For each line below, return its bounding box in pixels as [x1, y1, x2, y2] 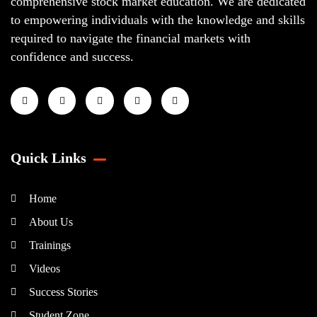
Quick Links [11, 150, 86, 166]
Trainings [28, 239, 71, 252]
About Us [28, 216, 73, 229]
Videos [28, 263, 60, 275]
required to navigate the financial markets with [11, 31, 250, 46]
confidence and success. [11, 50, 134, 64]
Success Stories [28, 286, 98, 299]
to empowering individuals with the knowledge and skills [11, 13, 305, 28]
